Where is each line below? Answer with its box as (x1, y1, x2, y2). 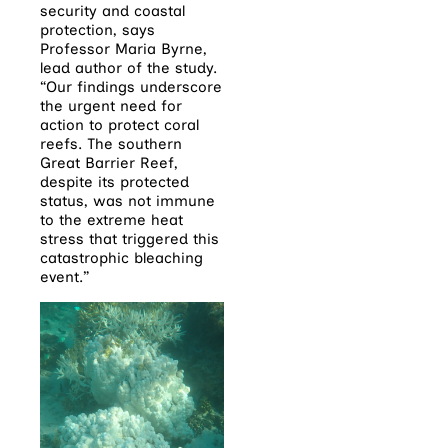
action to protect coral (40, 116, 199, 134)
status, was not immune (40, 192, 215, 210)
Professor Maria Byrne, (40, 40, 207, 58)
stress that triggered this (40, 230, 219, 248)
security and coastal (40, 2, 185, 20)
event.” (40, 268, 89, 286)
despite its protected (40, 173, 189, 191)
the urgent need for (40, 97, 182, 115)
